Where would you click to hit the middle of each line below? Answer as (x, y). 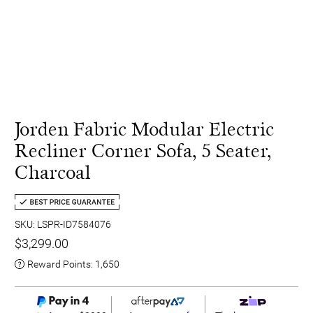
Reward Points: (61, 264)
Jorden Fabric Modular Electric (144, 129)
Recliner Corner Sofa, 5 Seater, (143, 151)
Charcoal (53, 173)
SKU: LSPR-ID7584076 (63, 224)
